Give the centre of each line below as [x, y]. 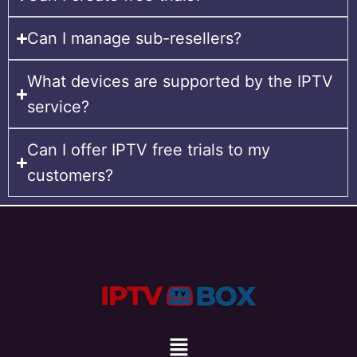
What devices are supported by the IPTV [180, 82]
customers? [71, 176]
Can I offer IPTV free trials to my [149, 150]
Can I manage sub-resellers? [135, 39]
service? [59, 107]
